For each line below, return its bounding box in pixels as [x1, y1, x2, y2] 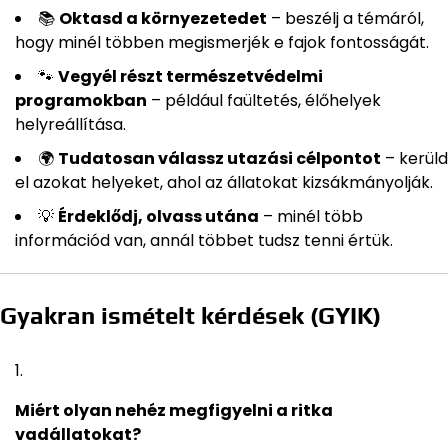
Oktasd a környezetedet [59, 6, 267, 30]
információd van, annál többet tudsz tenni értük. [15, 228, 393, 252]
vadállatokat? [15, 422, 141, 446]
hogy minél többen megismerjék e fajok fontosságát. [15, 30, 429, 54]
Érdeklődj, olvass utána [58, 204, 259, 228]
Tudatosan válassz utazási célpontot [58, 146, 381, 170]
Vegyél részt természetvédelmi [58, 64, 323, 88]
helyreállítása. [15, 112, 126, 136]
